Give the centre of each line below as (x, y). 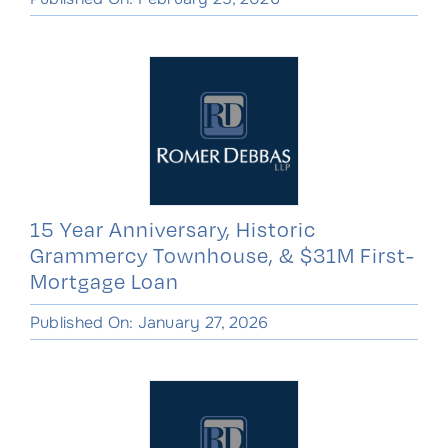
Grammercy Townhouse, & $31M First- (222, 254)
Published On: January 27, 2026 (149, 322)
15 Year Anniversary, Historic (172, 228)
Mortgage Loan (104, 280)
